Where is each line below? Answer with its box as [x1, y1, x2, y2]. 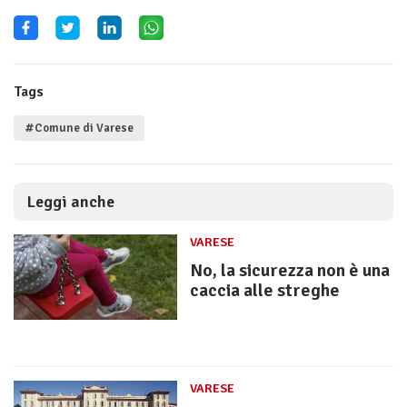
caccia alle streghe [190, 278, 340, 302]
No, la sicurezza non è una [190, 258, 390, 282]
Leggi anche [27, 191, 114, 212]
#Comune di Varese [25, 120, 134, 135]
